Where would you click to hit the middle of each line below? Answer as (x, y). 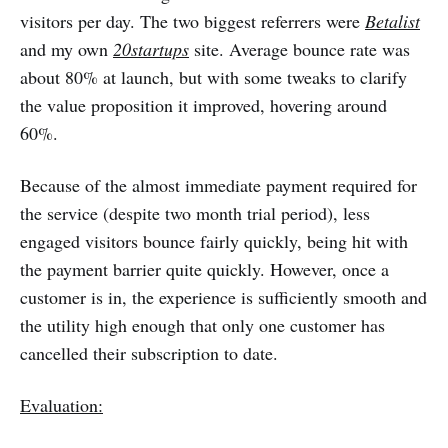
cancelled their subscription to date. (149, 353)
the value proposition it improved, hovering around (203, 105)
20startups (151, 49)
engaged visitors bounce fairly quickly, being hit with (214, 241)
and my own (66, 49)
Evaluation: (61, 405)
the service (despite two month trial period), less (195, 213)
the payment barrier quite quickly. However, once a (204, 269)
